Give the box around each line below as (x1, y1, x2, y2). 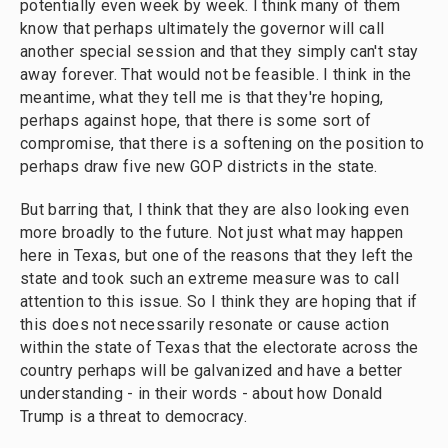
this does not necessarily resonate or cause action (20, 315, 389, 334)
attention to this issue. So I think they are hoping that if (20, 292, 418, 311)
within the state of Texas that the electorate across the (20, 338, 419, 357)
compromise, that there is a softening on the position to (20, 134, 425, 153)
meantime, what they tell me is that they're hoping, (20, 88, 384, 107)
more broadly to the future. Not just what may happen (20, 223, 404, 242)
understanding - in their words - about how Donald (20, 384, 383, 403)
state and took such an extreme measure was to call (20, 269, 399, 288)
